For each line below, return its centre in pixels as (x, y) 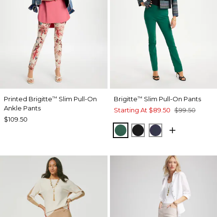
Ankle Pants (22, 108)
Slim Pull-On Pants (171, 99)
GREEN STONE (150, 129)
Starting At (130, 110)
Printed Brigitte (28, 99)
